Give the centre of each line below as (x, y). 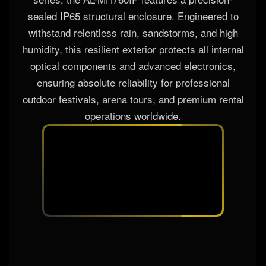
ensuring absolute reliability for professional (133, 82)
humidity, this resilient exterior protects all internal (133, 49)
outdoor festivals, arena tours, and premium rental (133, 99)
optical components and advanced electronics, (133, 65)
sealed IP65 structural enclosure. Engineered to (133, 15)
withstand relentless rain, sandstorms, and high (133, 32)
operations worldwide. (133, 115)
